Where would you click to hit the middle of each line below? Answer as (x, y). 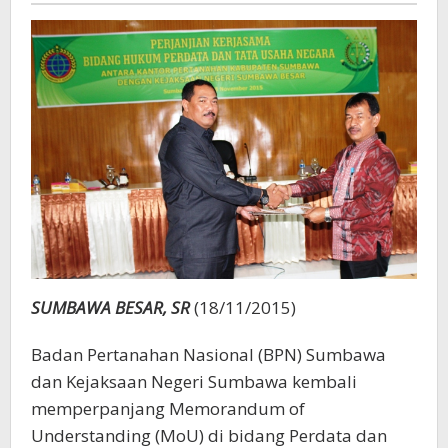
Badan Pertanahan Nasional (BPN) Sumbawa (208, 354)
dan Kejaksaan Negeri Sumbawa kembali (194, 381)
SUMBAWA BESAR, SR (110, 307)
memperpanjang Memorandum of (168, 408)
